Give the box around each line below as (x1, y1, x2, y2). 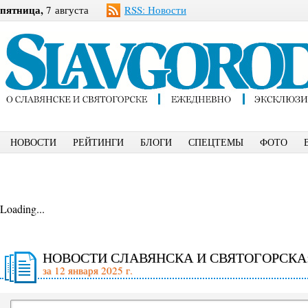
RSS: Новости (124, 3, 186, 16)
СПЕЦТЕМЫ (188, 135, 243, 148)
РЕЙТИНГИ (73, 135, 124, 148)
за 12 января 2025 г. (43, 263, 133, 277)
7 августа (43, 3, 89, 16)
